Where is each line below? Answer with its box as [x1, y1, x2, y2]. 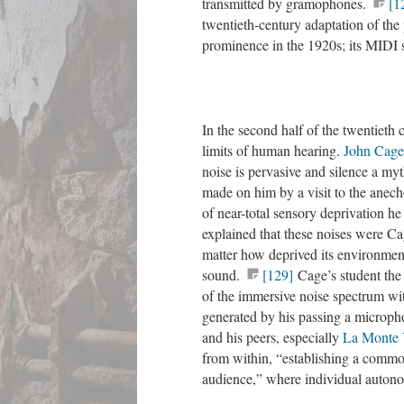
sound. [202, 265, 244, 284]
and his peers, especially [202, 327, 343, 346]
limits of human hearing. [202, 141, 344, 160]
